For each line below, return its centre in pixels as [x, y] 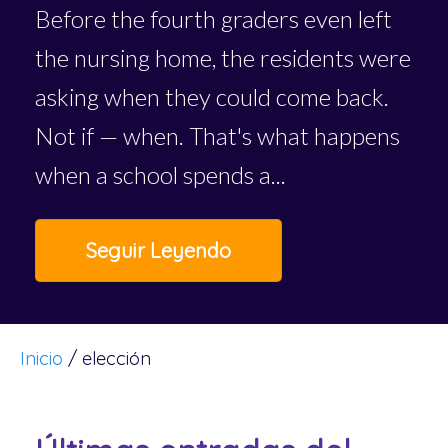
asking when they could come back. [212, 96]
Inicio [41, 358]
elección [116, 358]
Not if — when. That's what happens [217, 135]
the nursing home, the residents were [223, 57]
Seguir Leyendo [158, 250]
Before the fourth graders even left [213, 18]
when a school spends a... [160, 174]
